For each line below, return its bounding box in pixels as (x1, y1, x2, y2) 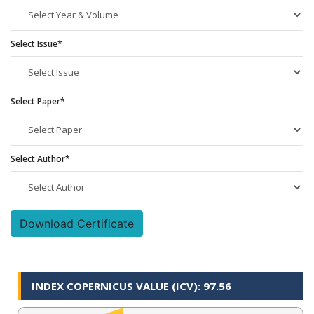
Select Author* (11, 152, 70, 165)
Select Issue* (11, 37, 62, 50)
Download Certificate (20, 216, 134, 231)
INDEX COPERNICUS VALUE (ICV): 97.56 (32, 278, 231, 293)
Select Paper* (11, 95, 65, 107)
